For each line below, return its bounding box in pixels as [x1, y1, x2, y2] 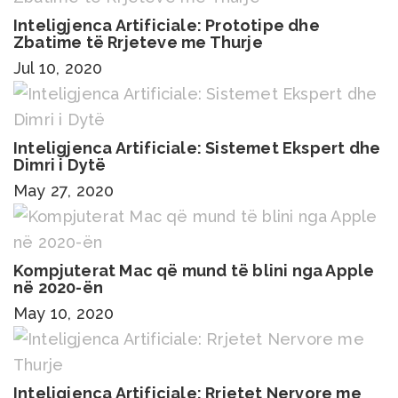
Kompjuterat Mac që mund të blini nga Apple [13, 260, 375, 280]
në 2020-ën [13, 277, 103, 297]
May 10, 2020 [13, 303, 115, 322]
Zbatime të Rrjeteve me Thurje [13, 32, 263, 52]
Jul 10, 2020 [13, 58, 103, 77]
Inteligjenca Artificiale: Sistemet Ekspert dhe [13, 138, 381, 157]
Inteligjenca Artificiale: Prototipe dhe [13, 15, 320, 35]
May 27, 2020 [13, 180, 115, 200]
